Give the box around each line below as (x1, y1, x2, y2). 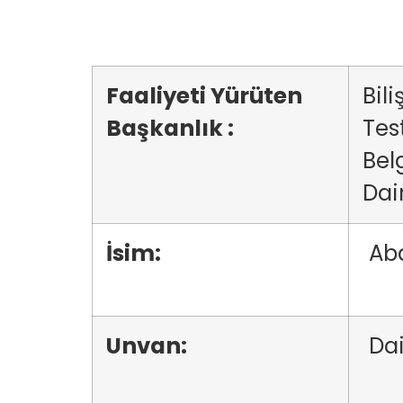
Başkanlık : (106, 112, 238, 144)
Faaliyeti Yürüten (106, 80, 302, 112)
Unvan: (106, 330, 196, 362)
